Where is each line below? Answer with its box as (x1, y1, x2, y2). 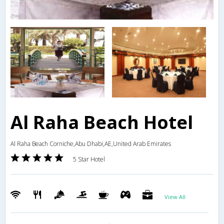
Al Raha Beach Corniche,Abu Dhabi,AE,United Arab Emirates (10, 139, 171, 148)
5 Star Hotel (73, 155, 105, 164)
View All (164, 193, 185, 201)
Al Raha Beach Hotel (10, 110, 193, 135)
